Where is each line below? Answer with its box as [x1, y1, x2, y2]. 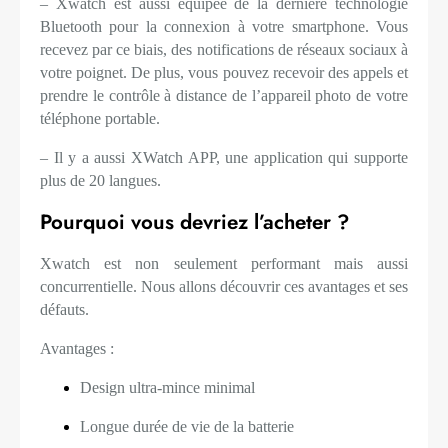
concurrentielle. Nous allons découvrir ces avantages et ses [40, 278, 408, 296]
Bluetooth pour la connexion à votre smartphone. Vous [40, 18, 408, 36]
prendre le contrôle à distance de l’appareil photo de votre [40, 87, 408, 105]
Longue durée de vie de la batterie [80, 418, 294, 436]
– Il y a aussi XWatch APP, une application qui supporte [40, 149, 408, 167]
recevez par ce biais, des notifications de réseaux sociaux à [40, 41, 408, 59]
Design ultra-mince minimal [80, 379, 255, 397]
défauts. [40, 301, 89, 319]
